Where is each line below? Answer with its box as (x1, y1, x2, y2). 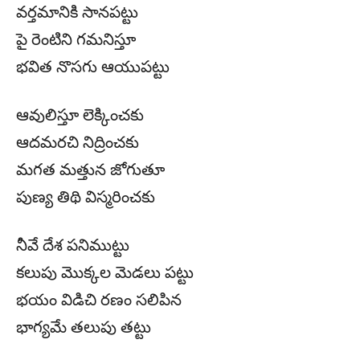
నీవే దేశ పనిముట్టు (16, 236, 129, 255)
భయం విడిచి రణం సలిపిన (16, 291, 182, 309)
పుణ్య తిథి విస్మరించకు (16, 188, 155, 207)
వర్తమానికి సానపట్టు (16, 3, 138, 22)
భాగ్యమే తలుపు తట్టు (16, 318, 151, 337)
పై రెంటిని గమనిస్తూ (16, 31, 136, 49)
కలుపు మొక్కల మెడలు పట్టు (16, 264, 194, 282)
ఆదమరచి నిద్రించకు (16, 133, 139, 152)
